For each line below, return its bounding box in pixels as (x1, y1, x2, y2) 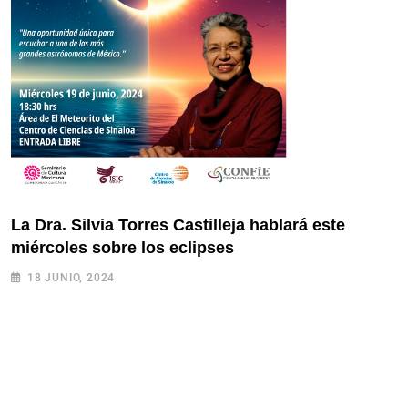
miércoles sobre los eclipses (11, 239, 234, 258)
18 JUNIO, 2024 (27, 271, 116, 285)
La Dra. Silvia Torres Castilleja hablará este (11, 216, 345, 235)
